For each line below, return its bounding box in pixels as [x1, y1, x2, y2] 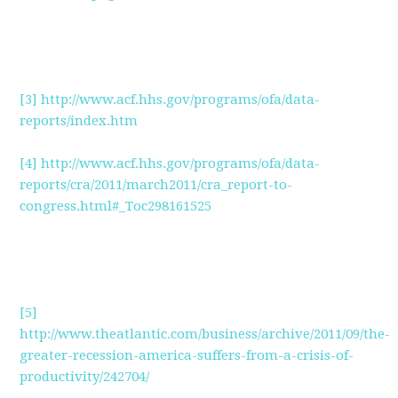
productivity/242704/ [20, 369, 150, 385]
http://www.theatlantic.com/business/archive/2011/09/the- [20, 326, 391, 342]
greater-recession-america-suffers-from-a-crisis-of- [20, 347, 354, 363]
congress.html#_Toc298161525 [20, 198, 212, 214]
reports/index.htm [20, 113, 139, 129]
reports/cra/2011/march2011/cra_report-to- [20, 177, 293, 193]
